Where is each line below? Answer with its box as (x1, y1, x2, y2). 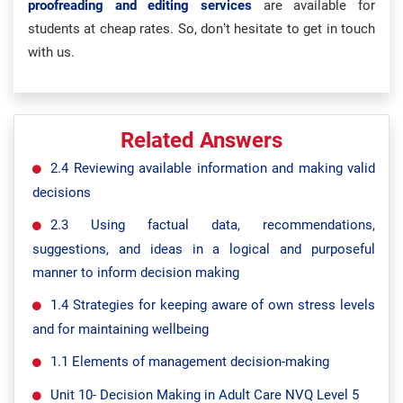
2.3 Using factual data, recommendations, (50, 217, 375, 233)
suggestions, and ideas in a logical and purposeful (32, 241, 375, 257)
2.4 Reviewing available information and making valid (50, 160, 375, 176)
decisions (32, 184, 91, 201)
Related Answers (121, 128, 282, 153)
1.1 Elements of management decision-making (50, 354, 329, 370)
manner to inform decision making (32, 264, 239, 281)
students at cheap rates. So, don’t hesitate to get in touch (28, 21, 375, 37)
